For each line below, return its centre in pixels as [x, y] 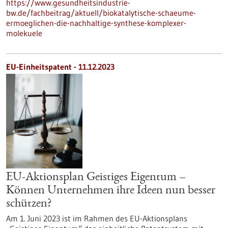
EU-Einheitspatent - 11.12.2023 [60, 67]
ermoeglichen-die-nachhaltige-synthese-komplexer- [96, 23]
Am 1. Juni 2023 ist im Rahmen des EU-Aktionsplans [97, 218]
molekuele [24, 33]
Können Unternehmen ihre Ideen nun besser [111, 191]
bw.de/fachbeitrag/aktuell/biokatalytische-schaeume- [101, 13]
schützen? [29, 204]
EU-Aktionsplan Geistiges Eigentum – [96, 178]
